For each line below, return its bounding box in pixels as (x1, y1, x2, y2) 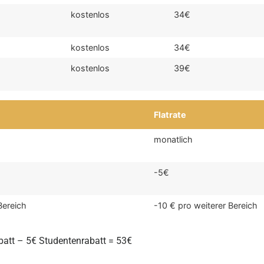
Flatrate (154, 110, 187, 120)
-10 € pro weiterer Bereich (154, 200, 258, 211)
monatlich (154, 134, 193, 145)
